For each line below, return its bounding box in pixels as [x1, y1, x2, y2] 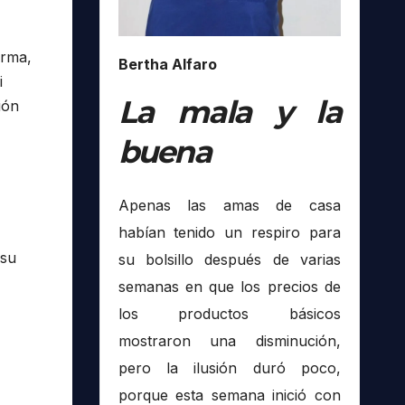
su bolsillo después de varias [118, 250, 341, 269]
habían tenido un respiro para [118, 223, 341, 242]
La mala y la [118, 92, 341, 131]
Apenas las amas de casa [118, 196, 341, 215]
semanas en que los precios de [118, 278, 341, 297]
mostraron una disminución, [118, 332, 341, 351]
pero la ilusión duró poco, [118, 359, 341, 378]
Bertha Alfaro [118, 54, 217, 73]
